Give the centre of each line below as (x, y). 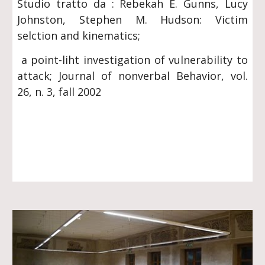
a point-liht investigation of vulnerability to (132, 60)
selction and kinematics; (79, 35)
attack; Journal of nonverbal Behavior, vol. (132, 76)
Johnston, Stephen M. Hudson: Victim (132, 20)
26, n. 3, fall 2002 (59, 92)
